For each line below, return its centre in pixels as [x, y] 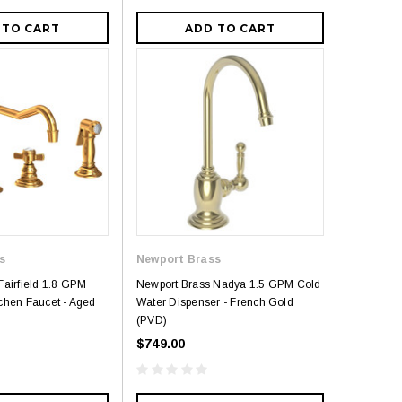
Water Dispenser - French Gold [215, 303]
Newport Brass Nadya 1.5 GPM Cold [229, 285]
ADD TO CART [230, 29]
